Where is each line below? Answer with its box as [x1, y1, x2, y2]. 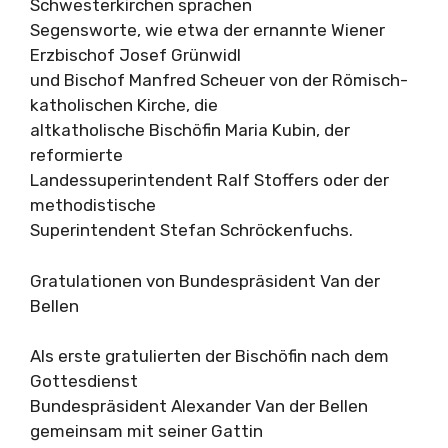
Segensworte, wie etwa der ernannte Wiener [30, 20, 385, 40]
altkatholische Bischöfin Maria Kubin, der [30, 120, 350, 140]
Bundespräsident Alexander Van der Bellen [30, 396, 368, 416]
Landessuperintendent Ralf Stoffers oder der [30, 170, 389, 190]
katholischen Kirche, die [30, 95, 218, 115]
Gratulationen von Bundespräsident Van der [30, 270, 380, 291]
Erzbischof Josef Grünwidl [30, 45, 241, 65]
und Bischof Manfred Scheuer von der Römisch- [30, 70, 408, 90]
